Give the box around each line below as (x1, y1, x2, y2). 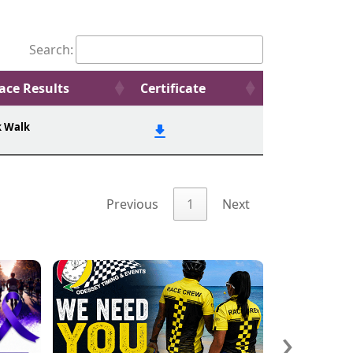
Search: (29, 41, 73, 58)
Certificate (140, 80, 206, 97)
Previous (106, 195, 158, 214)
